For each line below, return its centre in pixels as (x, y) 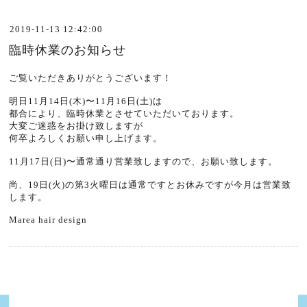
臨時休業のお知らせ (68, 50)
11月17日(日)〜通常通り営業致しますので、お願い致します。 (144, 161)
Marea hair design (48, 220)
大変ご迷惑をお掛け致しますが (76, 126)
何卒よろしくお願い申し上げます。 (86, 138)
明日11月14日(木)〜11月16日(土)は (86, 101)
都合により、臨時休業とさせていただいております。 (124, 113)
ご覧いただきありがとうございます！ (91, 78)
